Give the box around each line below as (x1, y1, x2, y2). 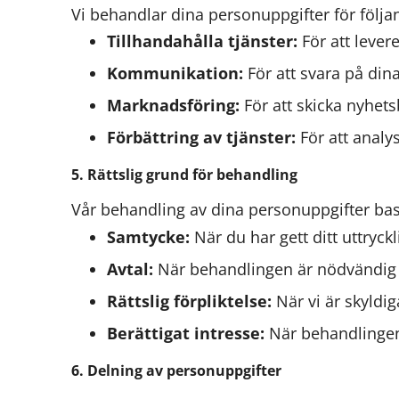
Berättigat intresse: (107, 322, 265, 344)
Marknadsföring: (107, 94, 240, 117)
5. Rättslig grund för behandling (71, 165, 297, 185)
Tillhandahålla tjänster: (107, 30, 297, 53)
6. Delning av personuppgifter (71, 360, 281, 380)
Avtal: (107, 257, 153, 280)
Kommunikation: (107, 62, 243, 85)
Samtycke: (107, 225, 190, 248)
